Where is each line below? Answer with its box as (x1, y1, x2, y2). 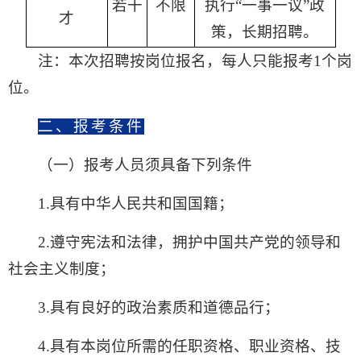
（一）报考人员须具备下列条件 (38, 156, 253, 174)
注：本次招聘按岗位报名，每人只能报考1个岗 (38, 52, 353, 70)
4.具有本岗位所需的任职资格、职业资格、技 (38, 338, 342, 355)
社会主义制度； (8, 260, 115, 278)
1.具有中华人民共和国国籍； (38, 195, 234, 213)
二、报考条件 (38, 118, 145, 135)
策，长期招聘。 (211, 23, 318, 41)
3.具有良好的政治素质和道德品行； (38, 299, 280, 317)
